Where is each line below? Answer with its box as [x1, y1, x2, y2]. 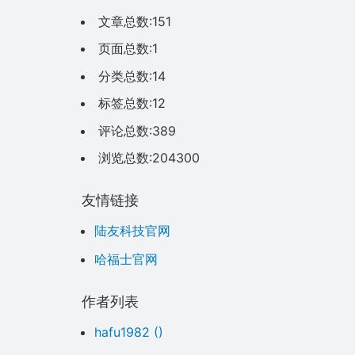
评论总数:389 [98, 122, 176, 139]
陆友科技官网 [94, 222, 171, 239]
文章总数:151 [98, 13, 171, 29]
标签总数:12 [98, 95, 166, 112]
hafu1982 [94, 324, 151, 341]
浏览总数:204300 [98, 150, 200, 166]
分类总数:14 [98, 67, 166, 84]
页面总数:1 [98, 40, 158, 57]
